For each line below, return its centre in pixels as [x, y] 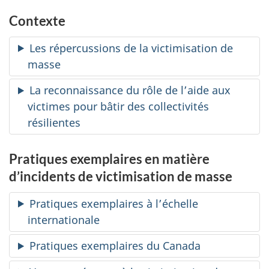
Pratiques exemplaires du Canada [115, 246]
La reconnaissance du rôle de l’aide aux [130, 90]
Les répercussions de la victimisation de [131, 48]
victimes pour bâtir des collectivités [118, 106]
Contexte [37, 21]
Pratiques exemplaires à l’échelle [114, 203]
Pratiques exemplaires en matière [109, 159]
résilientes [54, 122]
